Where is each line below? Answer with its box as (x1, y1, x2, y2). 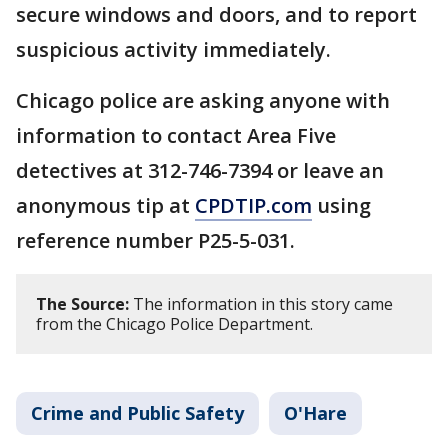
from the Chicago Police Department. (36, 313, 313, 335)
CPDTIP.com (195, 192, 312, 219)
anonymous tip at (16, 192, 195, 219)
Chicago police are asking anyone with (16, 87, 390, 114)
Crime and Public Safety (31, 401, 244, 425)
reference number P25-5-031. (16, 227, 295, 254)
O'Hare (284, 401, 347, 425)
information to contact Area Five (16, 122, 336, 149)
